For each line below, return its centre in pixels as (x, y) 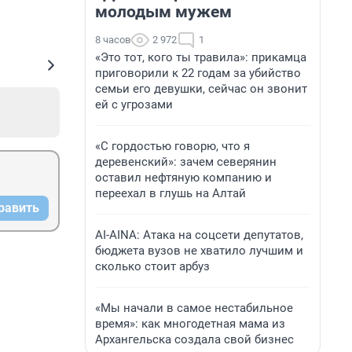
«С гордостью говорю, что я (172, 146)
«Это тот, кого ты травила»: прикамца (201, 57)
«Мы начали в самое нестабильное (194, 308)
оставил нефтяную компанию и (183, 178)
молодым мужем (163, 12)
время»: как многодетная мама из (190, 324)
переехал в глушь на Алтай (170, 193)
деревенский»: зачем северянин (186, 162)
